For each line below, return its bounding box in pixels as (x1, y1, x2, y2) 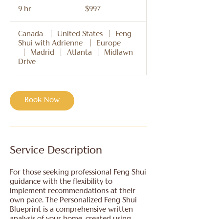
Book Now (24, 97, 60, 104)
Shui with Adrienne (18, 41, 85, 47)
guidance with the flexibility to (10, 179, 112, 186)
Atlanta (66, 50, 92, 57)
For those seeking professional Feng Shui (10, 170, 146, 176)
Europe (97, 41, 121, 47)
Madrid (30, 50, 55, 57)
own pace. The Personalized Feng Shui (10, 197, 137, 204)
